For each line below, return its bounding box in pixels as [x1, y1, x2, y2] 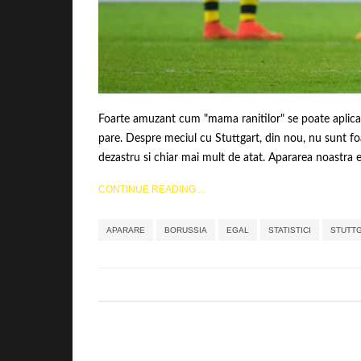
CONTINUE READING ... [98, 183, 205, 195]
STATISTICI [268, 225, 311, 234]
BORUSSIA [164, 225, 207, 234]
